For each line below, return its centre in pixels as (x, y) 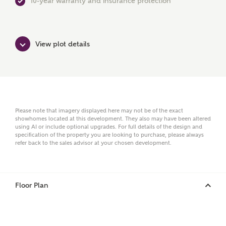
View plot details (63, 44)
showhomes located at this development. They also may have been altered (113, 119)
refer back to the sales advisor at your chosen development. (93, 143)
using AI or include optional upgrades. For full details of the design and (109, 127)
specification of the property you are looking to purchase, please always (109, 135)
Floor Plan (32, 185)
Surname (45, 60)
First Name (48, 14)
